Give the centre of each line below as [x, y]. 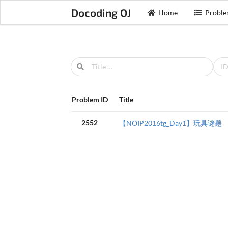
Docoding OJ [101, 12]
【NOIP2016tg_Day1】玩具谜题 [170, 123]
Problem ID [90, 99]
